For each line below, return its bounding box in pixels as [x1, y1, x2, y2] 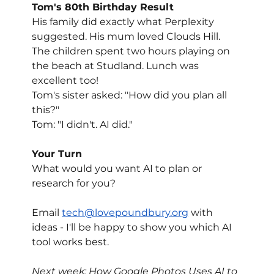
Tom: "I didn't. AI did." [32, 119, 133, 131]
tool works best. [32, 236, 109, 248]
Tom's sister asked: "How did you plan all [32, 89, 230, 102]
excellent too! [32, 75, 99, 87]
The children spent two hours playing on [32, 45, 233, 57]
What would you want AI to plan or [32, 163, 205, 175]
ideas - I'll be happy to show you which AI [32, 221, 235, 234]
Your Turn [32, 148, 83, 160]
